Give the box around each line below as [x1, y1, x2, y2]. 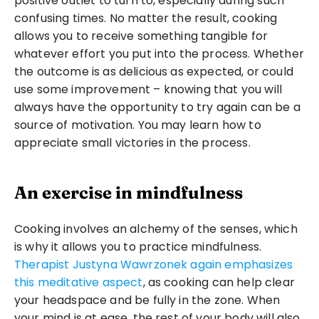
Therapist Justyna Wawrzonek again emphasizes [14, 256, 293, 273]
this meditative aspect [14, 274, 143, 291]
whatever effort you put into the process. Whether [14, 46, 304, 62]
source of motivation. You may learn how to [14, 117, 261, 133]
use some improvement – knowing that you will [14, 81, 283, 98]
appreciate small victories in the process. [14, 135, 251, 151]
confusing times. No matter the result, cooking [14, 10, 278, 26]
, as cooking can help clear [142, 274, 295, 291]
